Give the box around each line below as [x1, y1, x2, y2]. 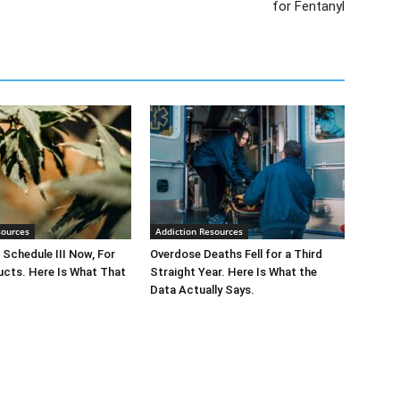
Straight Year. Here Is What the [150, 265, 317, 279]
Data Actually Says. [150, 283, 254, 296]
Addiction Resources [155, 225, 243, 237]
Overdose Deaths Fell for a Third [150, 247, 322, 261]
